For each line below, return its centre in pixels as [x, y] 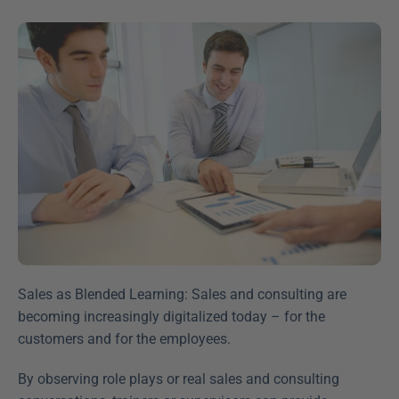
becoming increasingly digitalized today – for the [171, 316]
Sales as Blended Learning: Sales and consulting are [182, 294]
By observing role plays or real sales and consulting [179, 379]
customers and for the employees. [124, 338]
